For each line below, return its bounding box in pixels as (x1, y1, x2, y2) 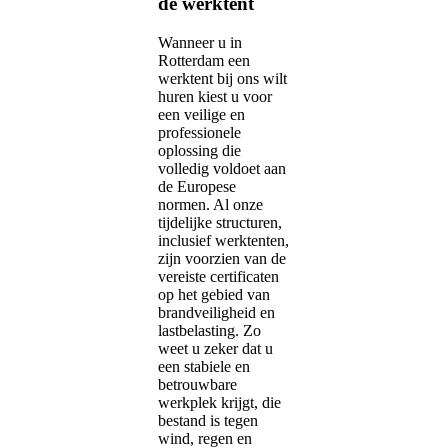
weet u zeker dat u (158, 339, 273, 357)
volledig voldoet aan (158, 159, 286, 177)
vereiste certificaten (158, 267, 279, 285)
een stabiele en (158, 357, 250, 375)
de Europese (158, 177, 236, 195)
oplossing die (158, 141, 241, 159)
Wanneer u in (158, 33, 242, 51)
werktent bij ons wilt (158, 69, 287, 87)
